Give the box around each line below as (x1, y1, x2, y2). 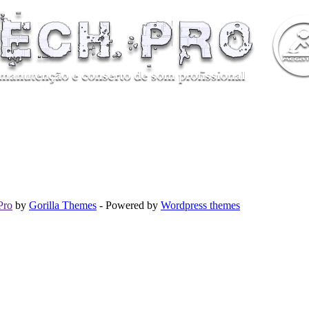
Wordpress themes (161, 199, 240, 212)
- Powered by (97, 199, 161, 212)
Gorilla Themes (29, 199, 97, 212)
